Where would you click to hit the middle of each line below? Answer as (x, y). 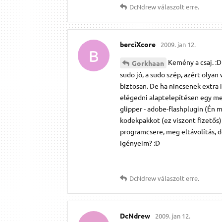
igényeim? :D (140, 142)
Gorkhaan (148, 63)
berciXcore (138, 44)
